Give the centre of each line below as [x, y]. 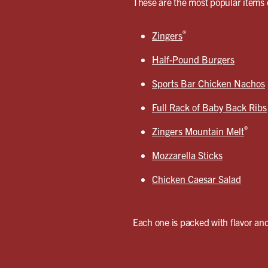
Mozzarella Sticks [187, 155]
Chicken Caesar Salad [196, 179]
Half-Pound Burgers [193, 59]
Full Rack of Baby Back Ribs [209, 107]
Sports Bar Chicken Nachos [208, 83]
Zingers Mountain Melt [198, 131]
